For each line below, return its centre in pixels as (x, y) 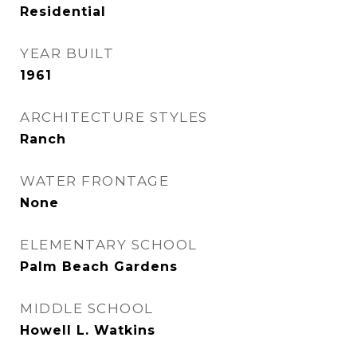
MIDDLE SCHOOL (87, 308)
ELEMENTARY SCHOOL (109, 245)
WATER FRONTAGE (94, 181)
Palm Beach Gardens (99, 267)
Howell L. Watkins (88, 330)
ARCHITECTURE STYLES (114, 117)
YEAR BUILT (67, 53)
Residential (63, 12)
